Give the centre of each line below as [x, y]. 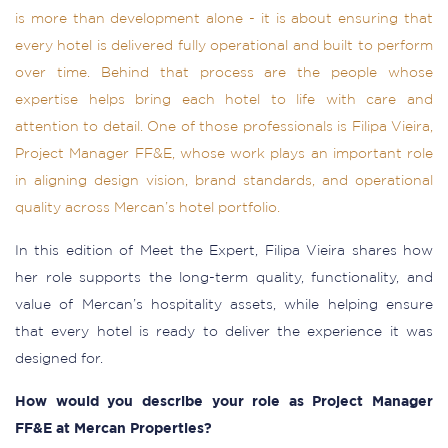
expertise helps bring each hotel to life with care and [224, 100]
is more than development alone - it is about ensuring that [224, 19]
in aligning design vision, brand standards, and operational [224, 181]
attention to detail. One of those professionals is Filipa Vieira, [224, 127]
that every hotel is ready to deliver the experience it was [224, 332]
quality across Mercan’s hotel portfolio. [147, 208]
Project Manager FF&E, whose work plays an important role [224, 154]
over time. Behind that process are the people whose [224, 73]
